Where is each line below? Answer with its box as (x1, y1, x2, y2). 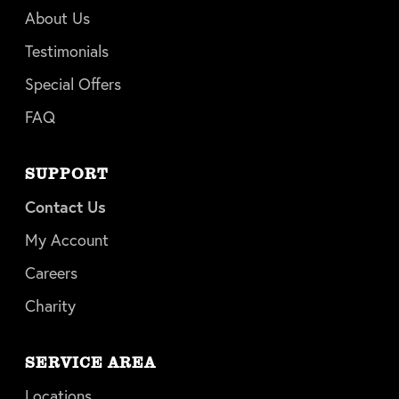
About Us (25, 7, 90, 29)
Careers (25, 262, 77, 284)
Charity (25, 295, 76, 317)
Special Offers (25, 73, 121, 95)
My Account (25, 229, 109, 251)
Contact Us (25, 196, 106, 218)
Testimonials (25, 40, 109, 62)
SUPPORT (25, 163, 108, 184)
